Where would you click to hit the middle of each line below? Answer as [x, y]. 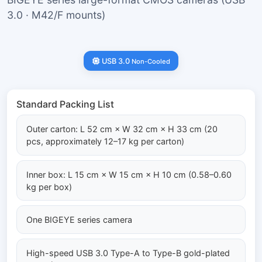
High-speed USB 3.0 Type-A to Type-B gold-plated [128, 253]
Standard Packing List [65, 104]
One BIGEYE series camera [79, 220]
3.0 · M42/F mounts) [56, 15]
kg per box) [49, 187]
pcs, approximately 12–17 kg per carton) [105, 141]
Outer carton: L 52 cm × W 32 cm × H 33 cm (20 [122, 129]
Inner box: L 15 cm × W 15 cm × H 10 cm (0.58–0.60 [129, 174]
